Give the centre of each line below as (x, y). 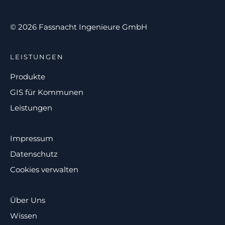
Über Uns (28, 200)
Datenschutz (34, 154)
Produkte (28, 76)
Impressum (32, 138)
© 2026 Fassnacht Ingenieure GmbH (79, 27)
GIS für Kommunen (47, 92)
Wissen (24, 215)
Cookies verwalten (44, 169)
